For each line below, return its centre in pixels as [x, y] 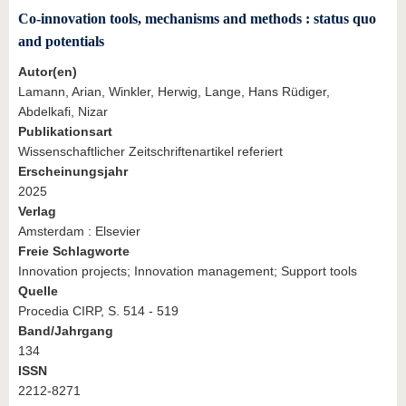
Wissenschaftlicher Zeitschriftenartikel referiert [150, 152]
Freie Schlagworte [74, 251]
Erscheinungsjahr [73, 172]
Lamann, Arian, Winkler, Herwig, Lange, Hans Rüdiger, [174, 92]
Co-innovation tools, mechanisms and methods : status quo [197, 19]
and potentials [61, 42]
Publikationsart [65, 132]
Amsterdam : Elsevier [79, 232]
